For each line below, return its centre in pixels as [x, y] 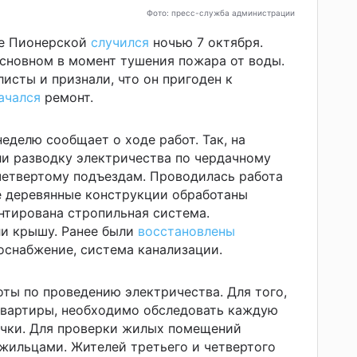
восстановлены [186, 231]
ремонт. [67, 97]
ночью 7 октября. [208, 42]
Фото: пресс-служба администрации [221, 12]
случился [120, 42]
